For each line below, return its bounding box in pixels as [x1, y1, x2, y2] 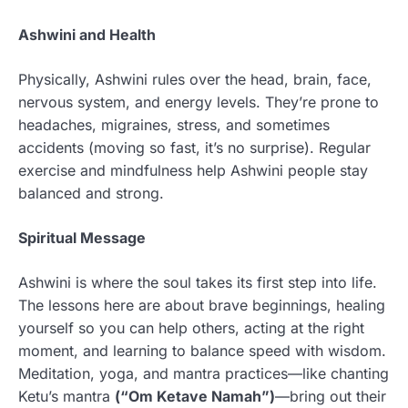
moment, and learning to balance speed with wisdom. [18, 341, 386, 360]
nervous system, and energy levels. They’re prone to [18, 92, 379, 111]
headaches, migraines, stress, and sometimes [18, 115, 330, 134]
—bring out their [275, 386, 386, 405]
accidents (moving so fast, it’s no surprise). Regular [18, 138, 371, 157]
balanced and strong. [18, 183, 164, 202]
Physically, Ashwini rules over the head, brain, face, [18, 69, 372, 88]
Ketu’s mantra [18, 386, 115, 405]
